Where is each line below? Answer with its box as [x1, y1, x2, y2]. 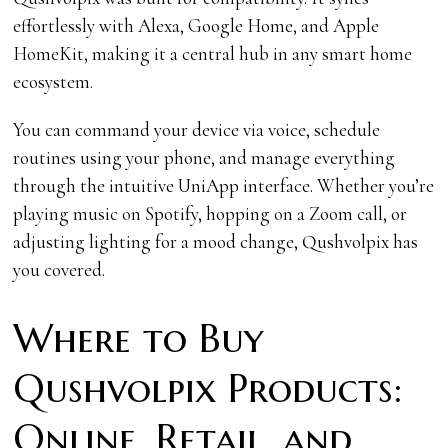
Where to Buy [13, 313, 264, 363]
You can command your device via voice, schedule [13, 117, 381, 141]
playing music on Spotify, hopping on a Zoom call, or [13, 201, 408, 225]
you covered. [13, 257, 106, 281]
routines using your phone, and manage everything [13, 145, 396, 169]
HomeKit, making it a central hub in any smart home [13, 41, 413, 65]
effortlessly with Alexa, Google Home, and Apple [13, 13, 380, 37]
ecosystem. [13, 69, 94, 93]
